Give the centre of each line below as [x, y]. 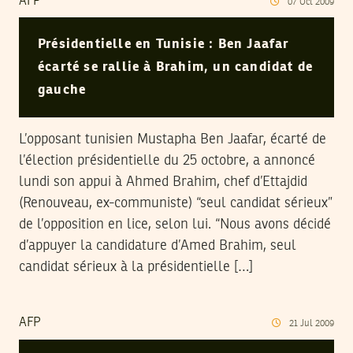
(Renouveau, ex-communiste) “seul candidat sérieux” [176, 204]
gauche [62, 91]
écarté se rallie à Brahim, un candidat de [176, 68]
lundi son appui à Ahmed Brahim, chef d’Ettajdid [163, 182]
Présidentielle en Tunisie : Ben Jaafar [164, 45]
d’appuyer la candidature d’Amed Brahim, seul [158, 246]
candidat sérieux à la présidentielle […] [136, 268]
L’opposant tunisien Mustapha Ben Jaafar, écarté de [173, 140]
